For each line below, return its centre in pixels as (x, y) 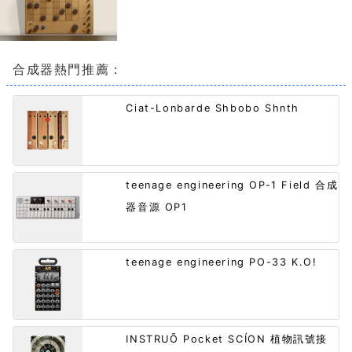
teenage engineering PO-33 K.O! (222, 262)
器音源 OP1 (157, 207)
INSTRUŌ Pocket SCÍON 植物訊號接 (227, 339)
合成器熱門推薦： (68, 70)
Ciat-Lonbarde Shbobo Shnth (213, 108)
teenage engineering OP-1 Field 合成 (232, 185)
